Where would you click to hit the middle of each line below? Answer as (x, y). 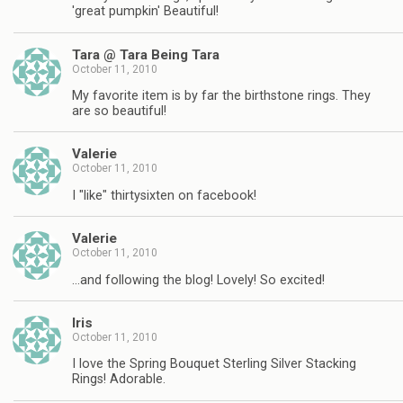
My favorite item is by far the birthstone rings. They (221, 95)
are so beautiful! (119, 111)
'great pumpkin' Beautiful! (145, 12)
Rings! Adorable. (119, 380)
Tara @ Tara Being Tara (146, 54)
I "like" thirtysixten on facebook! (164, 195)
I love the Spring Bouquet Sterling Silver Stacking (214, 364)
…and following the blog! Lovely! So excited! (198, 280)
